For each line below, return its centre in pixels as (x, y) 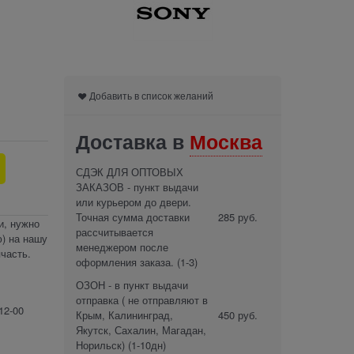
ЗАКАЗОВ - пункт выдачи (137, 186)
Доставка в (133, 141)
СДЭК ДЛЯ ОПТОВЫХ (130, 171)
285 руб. (238, 217)
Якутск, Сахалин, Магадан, (141, 330)
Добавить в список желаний (152, 95)
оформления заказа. (125, 262)
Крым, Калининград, (124, 314)
